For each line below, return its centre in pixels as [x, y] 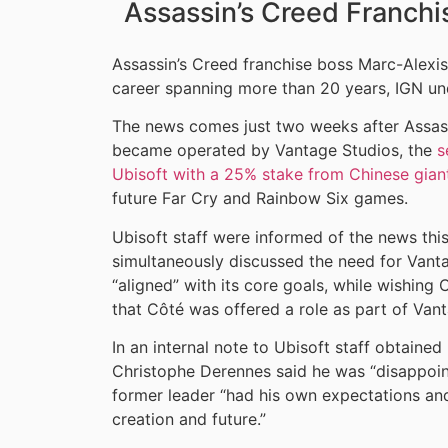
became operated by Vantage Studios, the [274, 150]
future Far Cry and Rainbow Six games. [260, 198]
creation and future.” [189, 419]
